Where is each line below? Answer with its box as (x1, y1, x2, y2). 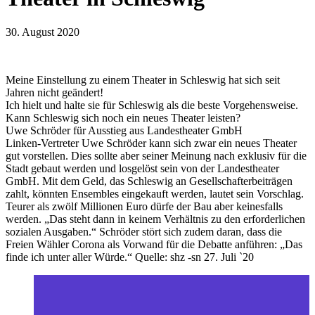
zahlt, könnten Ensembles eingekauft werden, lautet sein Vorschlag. (6, 188, 304, 200)
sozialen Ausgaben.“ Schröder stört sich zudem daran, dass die (6, 226, 282, 238)
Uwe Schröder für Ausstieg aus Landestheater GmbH (6, 124, 243, 137)
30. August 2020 (6, 26, 79, 39)
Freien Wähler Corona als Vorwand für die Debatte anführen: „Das (6, 238, 302, 251)
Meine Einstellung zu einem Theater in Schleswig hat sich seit (6, 74, 280, 86)
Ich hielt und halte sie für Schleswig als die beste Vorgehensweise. (6, 99, 298, 112)
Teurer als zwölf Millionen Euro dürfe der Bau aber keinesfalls (6, 200, 283, 213)
